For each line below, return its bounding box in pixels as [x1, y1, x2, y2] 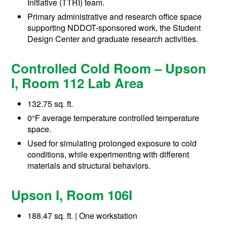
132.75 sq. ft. [27, 98, 73, 110]
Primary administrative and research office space [27, 11, 202, 23]
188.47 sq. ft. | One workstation [27, 210, 138, 222]
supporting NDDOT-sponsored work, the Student [27, 22, 201, 34]
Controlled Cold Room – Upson [11, 59, 207, 78]
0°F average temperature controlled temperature [27, 112, 200, 124]
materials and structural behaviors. [27, 160, 151, 172]
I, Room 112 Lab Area [11, 73, 144, 93]
